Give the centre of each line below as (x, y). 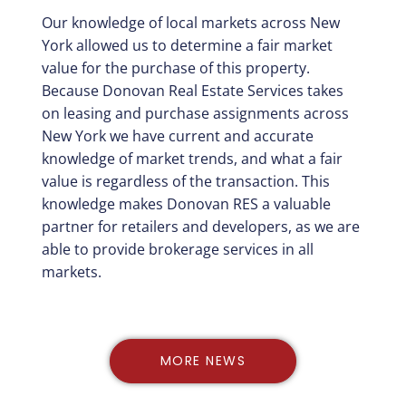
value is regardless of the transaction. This (185, 181)
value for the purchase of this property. (175, 68)
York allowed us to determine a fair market (187, 45)
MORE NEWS (203, 360)
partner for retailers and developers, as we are (200, 226)
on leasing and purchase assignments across (195, 113)
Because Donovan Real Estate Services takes (192, 90)
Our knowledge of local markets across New (190, 22)
